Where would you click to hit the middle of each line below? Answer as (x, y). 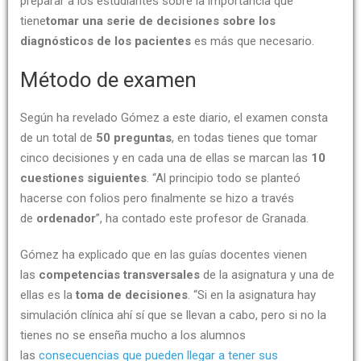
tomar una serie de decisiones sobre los (161, 21)
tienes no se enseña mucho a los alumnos (133, 336)
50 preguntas (134, 138)
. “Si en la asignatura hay (252, 295)
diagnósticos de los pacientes (106, 41)
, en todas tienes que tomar (245, 138)
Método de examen (108, 80)
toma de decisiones (132, 295)
